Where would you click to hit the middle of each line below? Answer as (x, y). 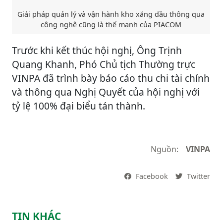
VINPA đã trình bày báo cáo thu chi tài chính (111, 78)
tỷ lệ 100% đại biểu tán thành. (79, 106)
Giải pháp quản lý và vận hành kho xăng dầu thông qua (111, 14)
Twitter (197, 176)
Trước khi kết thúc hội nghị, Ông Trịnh (97, 51)
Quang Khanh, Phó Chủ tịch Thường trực (104, 64)
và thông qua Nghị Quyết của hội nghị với (106, 92)
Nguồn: (165, 149)
